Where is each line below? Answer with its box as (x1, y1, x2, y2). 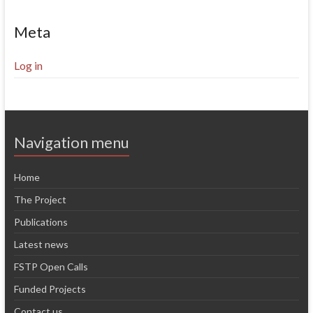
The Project (13, 193, 66, 205)
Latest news (13, 238, 68, 250)
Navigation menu (13, 132, 129, 152)
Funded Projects (13, 282, 86, 295)
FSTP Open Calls (13, 260, 88, 272)
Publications (13, 215, 68, 228)
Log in (13, 58, 43, 72)
